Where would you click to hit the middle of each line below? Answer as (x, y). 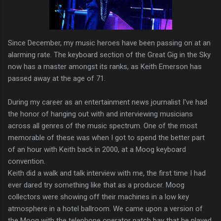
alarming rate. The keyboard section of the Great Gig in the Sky (109, 55)
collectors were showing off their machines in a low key (98, 197)
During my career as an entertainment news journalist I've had (108, 102)
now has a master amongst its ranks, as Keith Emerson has (105, 66)
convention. (27, 161)
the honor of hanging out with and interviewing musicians (100, 114)
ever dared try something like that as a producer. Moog (96, 185)
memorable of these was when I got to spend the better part (106, 137)
